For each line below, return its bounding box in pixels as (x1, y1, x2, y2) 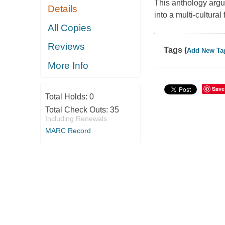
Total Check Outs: (45, 105, 110, 115)
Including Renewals (45, 115, 107, 123)
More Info (48, 60, 89, 71)
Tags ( (164, 46, 187, 55)
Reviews (48, 41, 85, 52)
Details (48, 4, 78, 15)
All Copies (48, 22, 92, 33)
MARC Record (45, 127, 91, 135)
